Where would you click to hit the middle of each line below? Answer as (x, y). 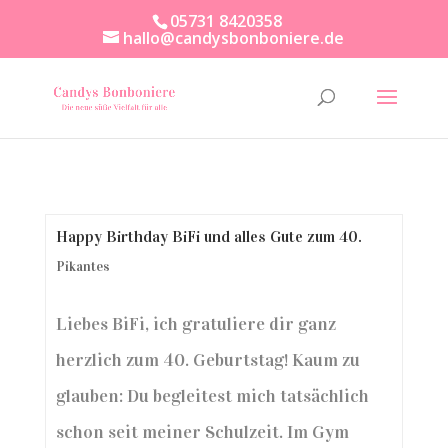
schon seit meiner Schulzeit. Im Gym (202, 432)
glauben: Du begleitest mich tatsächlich (212, 396)
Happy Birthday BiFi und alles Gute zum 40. (208, 236)
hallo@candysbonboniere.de (234, 38)
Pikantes (82, 266)
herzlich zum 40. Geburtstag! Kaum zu (207, 360)
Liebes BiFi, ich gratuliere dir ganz (195, 324)
